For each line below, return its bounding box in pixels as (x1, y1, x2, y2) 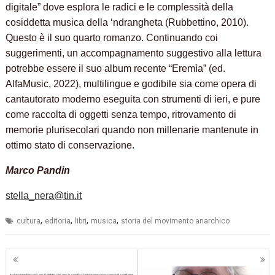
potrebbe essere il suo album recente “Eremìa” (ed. (6, 63, 226, 74)
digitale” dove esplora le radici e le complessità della (6, 2, 234, 13)
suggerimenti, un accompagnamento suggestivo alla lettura (6, 48, 262, 59)
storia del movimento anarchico (121, 217, 230, 226)
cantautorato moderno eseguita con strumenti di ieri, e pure (6, 94, 261, 105)
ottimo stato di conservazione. (6, 140, 135, 151)
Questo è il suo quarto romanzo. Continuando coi (6, 33, 219, 44)
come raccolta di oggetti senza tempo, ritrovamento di (6, 109, 237, 120)
